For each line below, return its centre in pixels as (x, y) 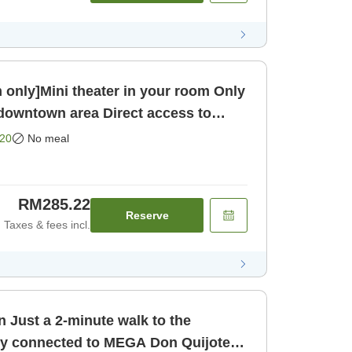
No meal (48, 138)
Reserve (147, 215)
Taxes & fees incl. (47, 224)
